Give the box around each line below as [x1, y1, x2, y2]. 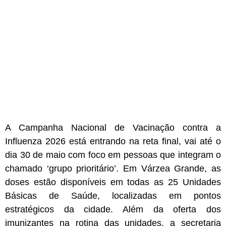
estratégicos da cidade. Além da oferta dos [5, 204, 221, 215]
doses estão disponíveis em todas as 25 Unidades [5, 177, 221, 188]
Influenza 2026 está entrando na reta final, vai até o [5, 136, 221, 147]
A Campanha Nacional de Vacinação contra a [5, 123, 221, 133]
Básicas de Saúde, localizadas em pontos [5, 191, 221, 201]
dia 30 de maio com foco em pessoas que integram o [5, 150, 221, 160]
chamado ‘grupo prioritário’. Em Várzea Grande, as [5, 163, 221, 174]
